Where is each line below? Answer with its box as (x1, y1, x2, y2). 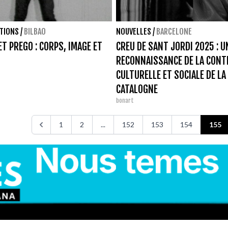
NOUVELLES (116, 26, 151, 37)
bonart (116, 96, 134, 104)
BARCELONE (156, 26, 192, 37)
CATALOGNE (116, 82, 158, 96)
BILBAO (24, 26, 46, 37)
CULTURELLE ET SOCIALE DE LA (116, 68, 226, 81)
